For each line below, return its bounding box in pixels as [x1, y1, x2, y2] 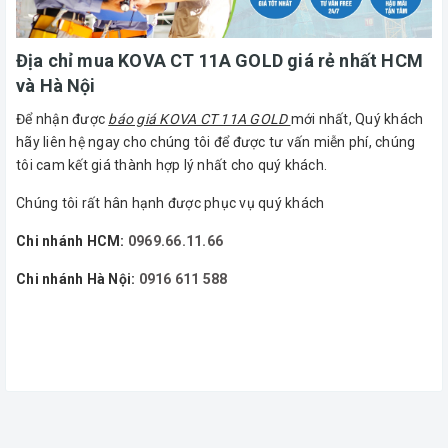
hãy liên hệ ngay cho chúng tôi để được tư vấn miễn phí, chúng [16, 133, 416, 150]
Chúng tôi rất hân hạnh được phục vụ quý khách [16, 194, 325, 211]
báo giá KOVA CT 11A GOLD [108, 110, 291, 127]
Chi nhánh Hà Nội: [16, 270, 139, 287]
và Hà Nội [16, 74, 96, 96]
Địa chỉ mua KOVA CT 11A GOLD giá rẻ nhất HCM [16, 49, 423, 71]
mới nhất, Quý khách [290, 110, 424, 127]
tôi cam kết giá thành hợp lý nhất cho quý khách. [16, 156, 327, 173]
